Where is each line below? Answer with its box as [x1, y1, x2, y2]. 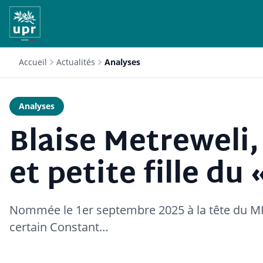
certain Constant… [9, 219, 109, 235]
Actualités [56, 56, 95, 68]
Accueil [19, 56, 47, 68]
